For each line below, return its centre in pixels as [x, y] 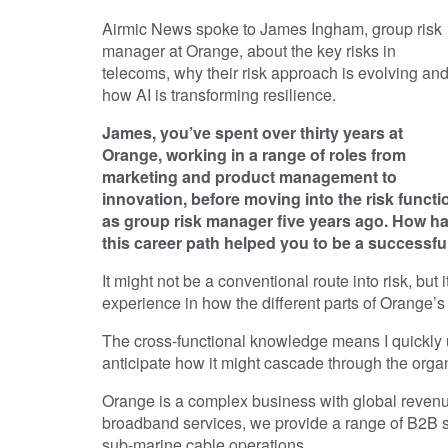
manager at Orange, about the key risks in [249, 50]
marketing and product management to [249, 176]
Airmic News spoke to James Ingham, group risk [272, 28]
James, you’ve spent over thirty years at [252, 132]
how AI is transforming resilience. [219, 94]
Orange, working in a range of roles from [254, 154]
